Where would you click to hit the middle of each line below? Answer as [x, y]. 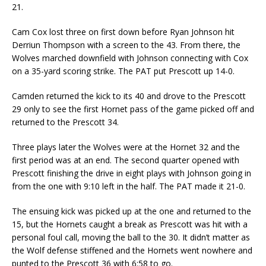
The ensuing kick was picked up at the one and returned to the [132, 211]
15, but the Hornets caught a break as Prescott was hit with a [130, 224]
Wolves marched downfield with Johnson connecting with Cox [130, 58]
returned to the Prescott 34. [65, 122]
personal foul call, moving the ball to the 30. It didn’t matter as [131, 237]
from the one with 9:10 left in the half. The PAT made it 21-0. [129, 186]
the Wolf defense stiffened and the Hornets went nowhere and [132, 250]
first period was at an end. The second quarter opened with [126, 160]
